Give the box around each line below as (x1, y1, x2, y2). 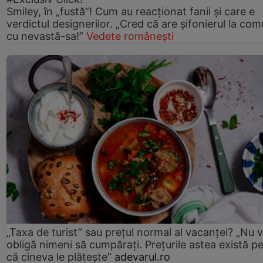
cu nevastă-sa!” (6, 29, 86, 42)
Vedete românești (86, 29, 174, 42)
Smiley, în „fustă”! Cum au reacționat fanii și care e (6, 5, 255, 18)
